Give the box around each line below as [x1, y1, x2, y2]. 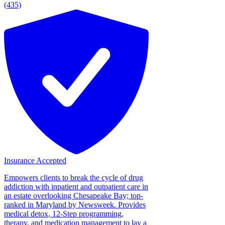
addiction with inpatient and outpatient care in [4, 182, 148, 191]
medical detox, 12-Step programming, [4, 209, 124, 218]
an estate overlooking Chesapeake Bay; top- [4, 191, 143, 200]
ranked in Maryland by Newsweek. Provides [4, 200, 146, 209]
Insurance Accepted [4, 156, 66, 165]
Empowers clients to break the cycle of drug [4, 173, 143, 182]
